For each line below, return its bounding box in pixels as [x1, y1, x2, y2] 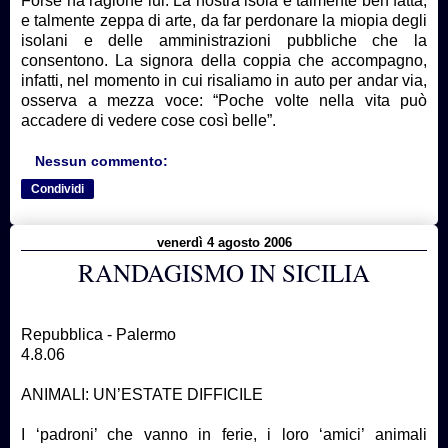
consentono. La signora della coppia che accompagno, [21, 52, 427, 70]
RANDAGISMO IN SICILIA [78, 255, 370, 289]
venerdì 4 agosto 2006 [156, 234, 292, 250]
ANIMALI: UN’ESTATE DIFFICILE [21, 385, 263, 403]
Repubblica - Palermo [21, 325, 176, 343]
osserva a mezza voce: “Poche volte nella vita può [21, 92, 427, 110]
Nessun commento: [35, 152, 169, 169]
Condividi [31, 181, 84, 196]
